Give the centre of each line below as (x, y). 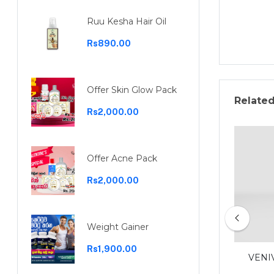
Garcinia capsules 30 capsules (138, 257)
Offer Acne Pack (122, 158)
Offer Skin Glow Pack (131, 90)
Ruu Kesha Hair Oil (126, 21)
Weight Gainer (117, 227)
